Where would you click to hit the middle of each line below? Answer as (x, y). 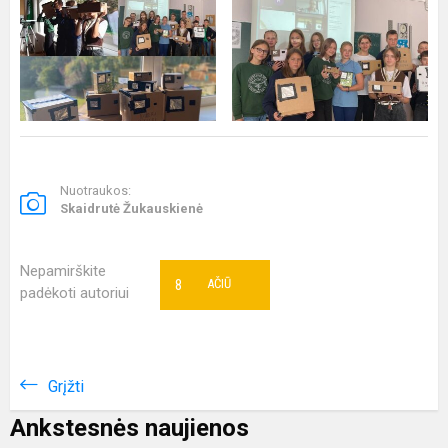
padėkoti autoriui (74, 293)
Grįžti (66, 386)
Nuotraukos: (95, 190)
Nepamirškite (63, 271)
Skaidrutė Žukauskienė (131, 208)
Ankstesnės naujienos (129, 428)
